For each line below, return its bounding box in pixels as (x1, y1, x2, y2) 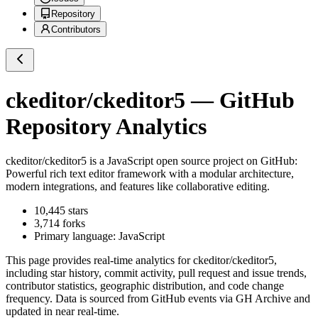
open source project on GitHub (153, 155, 295, 168)
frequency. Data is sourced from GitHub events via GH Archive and (6, 292, 310, 305)
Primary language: (34, 230, 119, 243)
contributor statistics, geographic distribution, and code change (6, 280, 284, 292)
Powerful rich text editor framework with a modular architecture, (6, 168, 294, 180)
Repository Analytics (6, 113, 207, 139)
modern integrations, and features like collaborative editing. (6, 180, 270, 193)
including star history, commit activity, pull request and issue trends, (6, 267, 307, 280)
